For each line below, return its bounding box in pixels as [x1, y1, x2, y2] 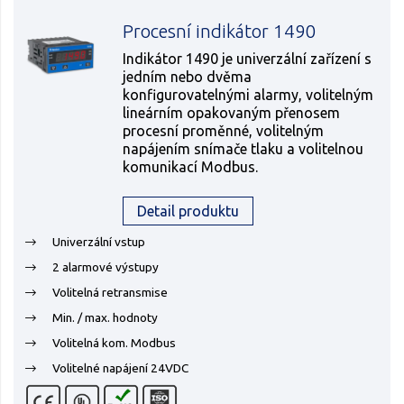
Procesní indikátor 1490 [123, 21, 317, 41]
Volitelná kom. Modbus [52, 335, 176, 350]
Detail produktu [137, 203, 240, 219]
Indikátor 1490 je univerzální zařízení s [123, 50, 372, 67]
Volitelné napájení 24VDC [52, 361, 188, 375]
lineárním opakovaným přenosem [123, 105, 341, 121]
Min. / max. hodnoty [52, 310, 158, 325]
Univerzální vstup [52, 234, 145, 249]
